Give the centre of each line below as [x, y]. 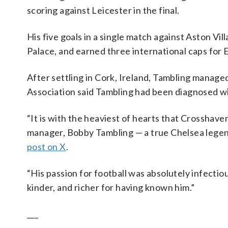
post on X [47, 147]
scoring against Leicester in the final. [103, 10]
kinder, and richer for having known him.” [111, 187]
